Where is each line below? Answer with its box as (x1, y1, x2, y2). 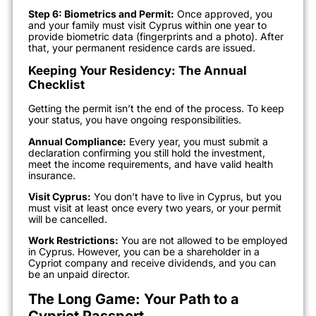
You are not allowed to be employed (119, 234, 288, 247)
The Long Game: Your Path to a (28, 290, 239, 308)
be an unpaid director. (28, 268, 130, 281)
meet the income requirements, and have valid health (28, 157, 273, 170)
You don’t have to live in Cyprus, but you (91, 190, 281, 202)
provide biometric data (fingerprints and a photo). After (28, 30, 284, 42)
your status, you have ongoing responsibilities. (28, 114, 241, 126)
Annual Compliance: (28, 135, 126, 147)
